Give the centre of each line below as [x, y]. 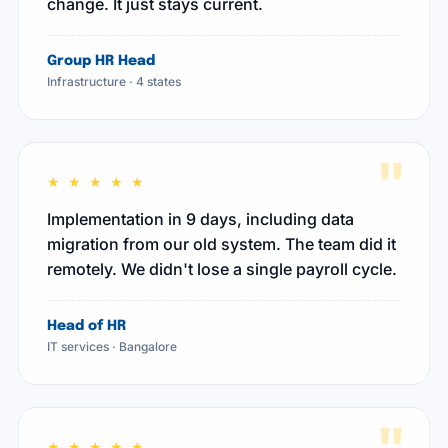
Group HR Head [101, 61]
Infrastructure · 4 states [114, 81]
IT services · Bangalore [112, 346]
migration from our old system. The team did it [221, 244]
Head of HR [86, 326]
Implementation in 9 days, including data [200, 219]
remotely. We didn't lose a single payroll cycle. [222, 269]
